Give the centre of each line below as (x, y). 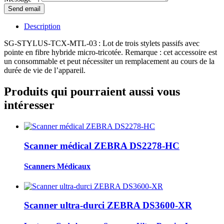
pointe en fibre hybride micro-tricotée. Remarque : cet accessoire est (110, 52)
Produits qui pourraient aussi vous (92, 92)
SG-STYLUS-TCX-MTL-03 (50, 43)
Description (42, 26)
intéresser (29, 105)
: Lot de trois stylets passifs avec (149, 43)
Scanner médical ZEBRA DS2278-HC (102, 145)
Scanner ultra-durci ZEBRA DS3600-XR (108, 205)
